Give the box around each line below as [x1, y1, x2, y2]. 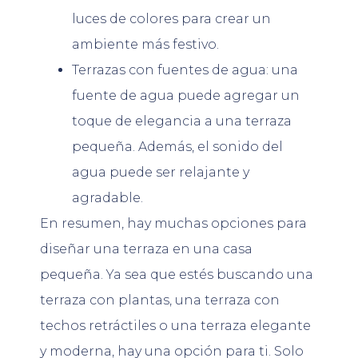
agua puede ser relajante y [72, 164, 249, 180]
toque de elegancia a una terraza [72, 113, 292, 129]
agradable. [72, 189, 143, 205]
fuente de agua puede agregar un [72, 87, 300, 103]
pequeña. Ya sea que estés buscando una [40, 266, 313, 282]
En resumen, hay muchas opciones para [40, 215, 307, 231]
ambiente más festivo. [72, 36, 219, 52]
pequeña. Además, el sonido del [72, 138, 283, 154]
